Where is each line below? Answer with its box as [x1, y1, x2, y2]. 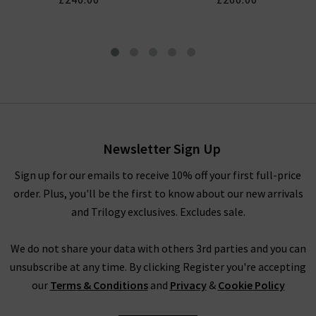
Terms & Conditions [49, 278, 148, 293]
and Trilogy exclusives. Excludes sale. [71, 205, 245, 219]
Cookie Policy [217, 278, 285, 293]
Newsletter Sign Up [102, 140, 221, 158]
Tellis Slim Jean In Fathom [15, 89, 143, 104]
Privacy [169, 278, 207, 293]
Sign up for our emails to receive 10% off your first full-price [15, 168, 301, 183]
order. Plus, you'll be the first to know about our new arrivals [13, 186, 303, 201]
